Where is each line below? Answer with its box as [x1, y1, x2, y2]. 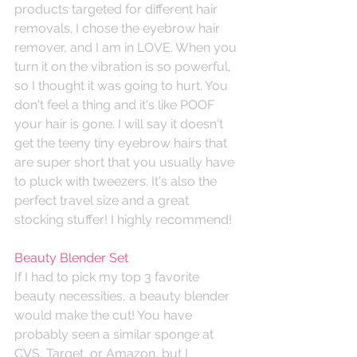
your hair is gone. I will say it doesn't [14, 116, 226, 131]
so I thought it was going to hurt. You [14, 77, 231, 93]
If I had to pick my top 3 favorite [14, 269, 202, 284]
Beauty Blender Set [14, 249, 128, 265]
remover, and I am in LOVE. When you [14, 39, 240, 55]
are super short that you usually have [14, 154, 237, 170]
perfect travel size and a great [14, 192, 192, 208]
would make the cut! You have [14, 307, 195, 323]
